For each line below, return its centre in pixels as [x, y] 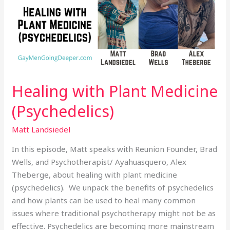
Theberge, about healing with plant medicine [95, 174]
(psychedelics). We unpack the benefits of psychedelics [113, 187]
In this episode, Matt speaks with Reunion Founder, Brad [115, 149]
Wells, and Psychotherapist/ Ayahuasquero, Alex [99, 161]
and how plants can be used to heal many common [104, 200]
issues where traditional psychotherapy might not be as [114, 213]
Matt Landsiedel [41, 129]
